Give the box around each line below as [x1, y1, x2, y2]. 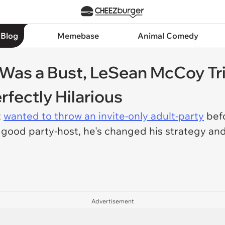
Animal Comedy [138, 31, 199, 41]
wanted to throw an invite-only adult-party [4, 109, 204, 122]
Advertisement [91, 197, 134, 205]
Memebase [57, 31, 99, 41]
